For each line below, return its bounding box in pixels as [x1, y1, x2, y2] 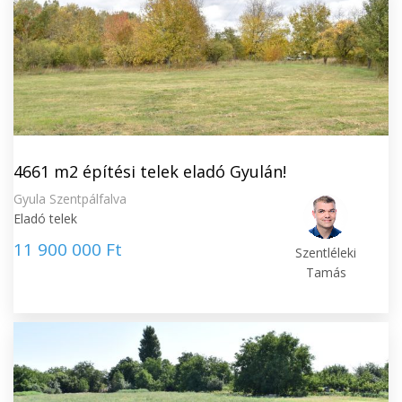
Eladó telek [13, 210, 77, 227]
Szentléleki [295, 244, 357, 261]
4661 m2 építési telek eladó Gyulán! [13, 161, 286, 182]
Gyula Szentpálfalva [13, 190, 127, 207]
